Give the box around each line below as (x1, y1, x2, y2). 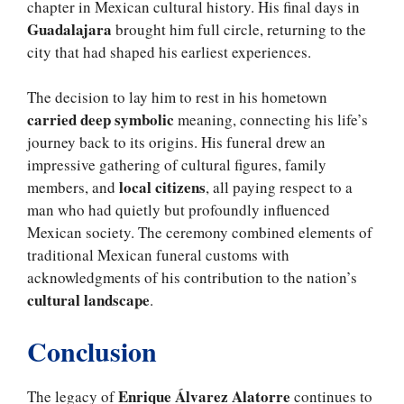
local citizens (115, 176, 206, 199)
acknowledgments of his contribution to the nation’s (27, 267, 357, 289)
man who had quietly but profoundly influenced (27, 199, 330, 221)
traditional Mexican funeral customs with (27, 244, 289, 266)
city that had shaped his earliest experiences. (27, 41, 317, 62)
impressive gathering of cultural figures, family (27, 154, 326, 176)
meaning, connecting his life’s (174, 109, 368, 131)
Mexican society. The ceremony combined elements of (27, 222, 372, 243)
